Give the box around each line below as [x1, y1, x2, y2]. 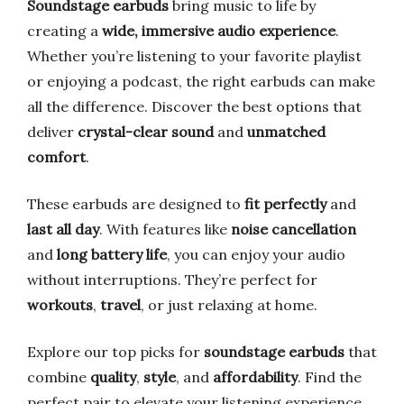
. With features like [99, 220, 231, 238]
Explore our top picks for [27, 343, 204, 361]
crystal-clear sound [78, 123, 214, 141]
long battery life [57, 245, 167, 263]
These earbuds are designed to [27, 195, 244, 213]
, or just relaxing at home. [141, 296, 317, 314]
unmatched [247, 123, 326, 141]
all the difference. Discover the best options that [27, 97, 362, 115]
